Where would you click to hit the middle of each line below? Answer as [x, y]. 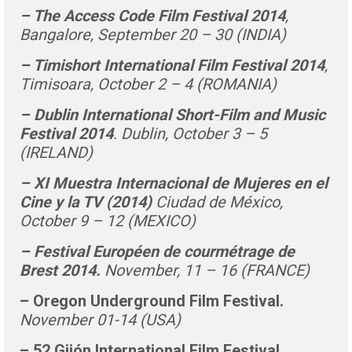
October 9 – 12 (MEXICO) [108, 221]
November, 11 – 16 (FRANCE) [205, 270]
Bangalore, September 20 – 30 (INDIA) [153, 35]
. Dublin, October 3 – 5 [190, 134]
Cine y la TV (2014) [86, 202]
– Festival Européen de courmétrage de [157, 251]
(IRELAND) [56, 152]
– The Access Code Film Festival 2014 [152, 16]
